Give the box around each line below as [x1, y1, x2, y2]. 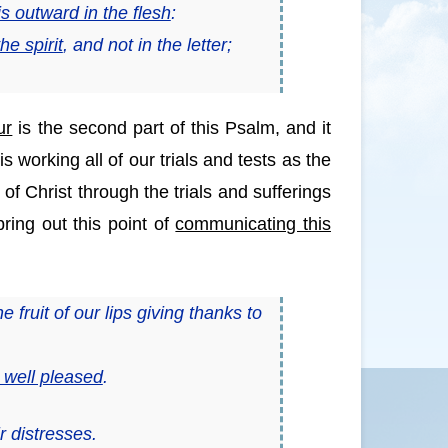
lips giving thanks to [99, 303, 262, 324]
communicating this [175, 214, 332, 235]
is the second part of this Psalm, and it [12, 118, 332, 139]
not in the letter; [102, 35, 232, 55]
